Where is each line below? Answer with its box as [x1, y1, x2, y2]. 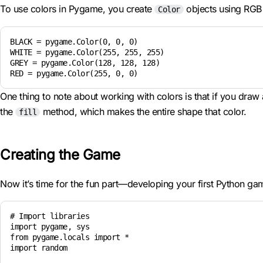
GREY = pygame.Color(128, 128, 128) [10, 58, 160, 68]
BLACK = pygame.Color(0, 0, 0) [10, 37, 138, 46]
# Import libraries [10, 211, 89, 221]
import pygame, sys [10, 222, 89, 231]
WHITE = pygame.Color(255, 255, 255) [10, 48, 164, 57]
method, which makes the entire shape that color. [40, 106, 247, 117]
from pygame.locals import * [10, 232, 129, 242]
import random [10, 243, 68, 252]
